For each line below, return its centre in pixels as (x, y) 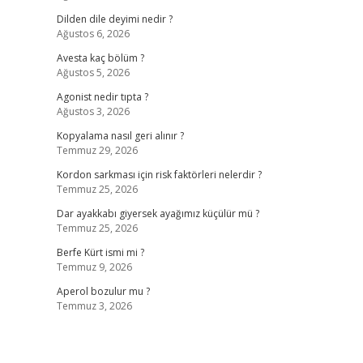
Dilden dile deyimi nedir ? (114, 19)
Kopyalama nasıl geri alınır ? (120, 136)
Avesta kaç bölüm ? (100, 58)
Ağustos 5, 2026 (93, 73)
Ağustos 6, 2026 (93, 34)
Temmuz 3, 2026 (94, 306)
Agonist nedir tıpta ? (102, 97)
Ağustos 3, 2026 (93, 111)
